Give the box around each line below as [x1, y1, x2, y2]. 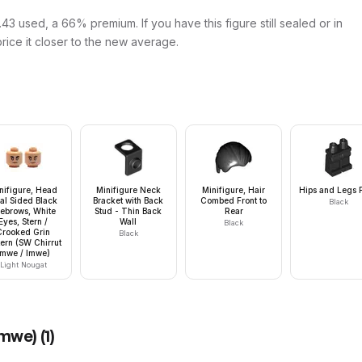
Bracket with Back [93, 196, 164, 205]
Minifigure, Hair [202, 185, 266, 195]
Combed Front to [200, 196, 267, 205]
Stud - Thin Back [95, 206, 162, 216]
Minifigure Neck [95, 185, 161, 195]
